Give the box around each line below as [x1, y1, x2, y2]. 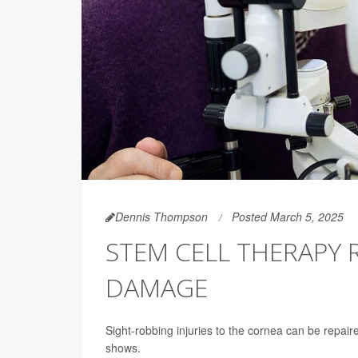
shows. [105, 340, 141, 356]
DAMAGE [105, 270, 208, 304]
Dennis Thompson [115, 209, 208, 225]
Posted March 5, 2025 [232, 209, 344, 225]
